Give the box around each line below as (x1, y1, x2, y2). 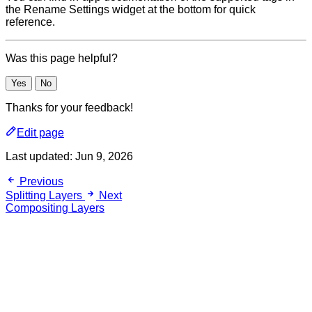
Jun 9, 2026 (75, 150, 133, 162)
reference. (6, 15, 55, 28)
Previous (19, 175, 63, 187)
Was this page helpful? (6, 52, 118, 64)
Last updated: (6, 150, 75, 162)
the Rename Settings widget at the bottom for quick (6, 3, 256, 15)
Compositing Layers (6, 201, 104, 214)
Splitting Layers (6, 189, 82, 201)
